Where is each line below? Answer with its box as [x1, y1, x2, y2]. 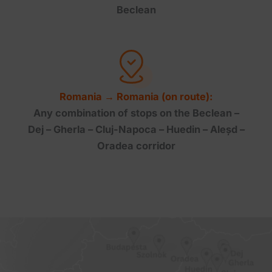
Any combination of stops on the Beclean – [33, 106, 239, 119]
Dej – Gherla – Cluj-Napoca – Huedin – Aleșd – [27, 123, 245, 135]
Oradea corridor [97, 139, 175, 152]
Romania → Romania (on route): [59, 90, 212, 103]
